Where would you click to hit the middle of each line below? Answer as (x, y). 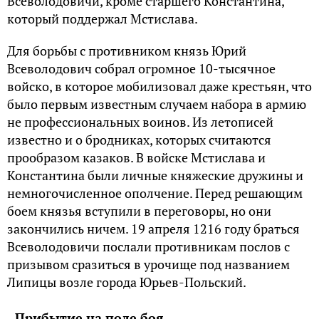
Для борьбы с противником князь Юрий (127, 50)
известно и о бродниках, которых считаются (139, 139)
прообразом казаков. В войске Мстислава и (136, 157)
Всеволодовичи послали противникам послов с (148, 246)
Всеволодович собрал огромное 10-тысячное (141, 68)
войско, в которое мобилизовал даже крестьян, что (159, 86)
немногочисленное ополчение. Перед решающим (155, 193)
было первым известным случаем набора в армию (157, 104)
